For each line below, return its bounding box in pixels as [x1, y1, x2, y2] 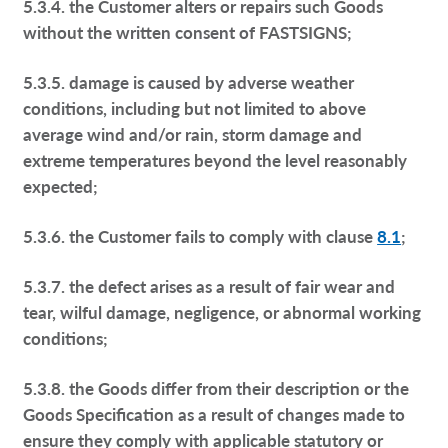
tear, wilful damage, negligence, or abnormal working [23, 299, 422, 324]
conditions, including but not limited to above [23, 95, 367, 120]
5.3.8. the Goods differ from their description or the [23, 375, 410, 400]
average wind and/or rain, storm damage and [23, 121, 363, 146]
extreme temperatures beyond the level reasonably [23, 147, 408, 172]
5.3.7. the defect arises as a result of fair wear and [23, 273, 396, 298]
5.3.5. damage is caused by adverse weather [23, 69, 355, 94]
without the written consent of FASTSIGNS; [23, 19, 353, 44]
